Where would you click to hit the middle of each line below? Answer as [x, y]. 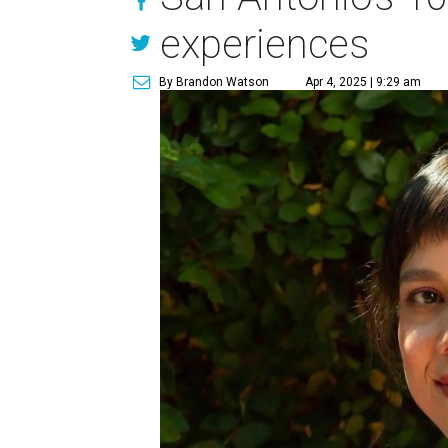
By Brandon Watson [214, 82]
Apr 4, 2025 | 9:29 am [363, 82]
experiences [264, 44]
